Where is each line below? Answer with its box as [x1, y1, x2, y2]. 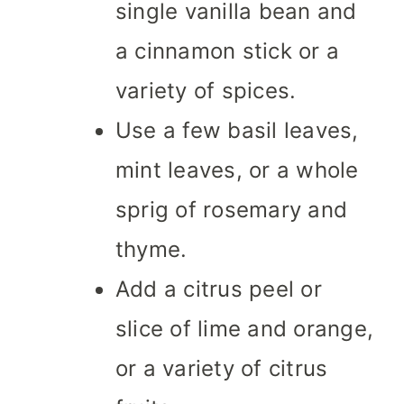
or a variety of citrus [115, 355, 328, 382]
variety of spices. [115, 78, 297, 105]
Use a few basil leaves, [115, 117, 359, 144]
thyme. [115, 236, 188, 263]
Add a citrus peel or [115, 276, 322, 303]
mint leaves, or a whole [115, 157, 359, 184]
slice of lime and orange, [115, 316, 373, 343]
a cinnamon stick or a [115, 38, 340, 65]
